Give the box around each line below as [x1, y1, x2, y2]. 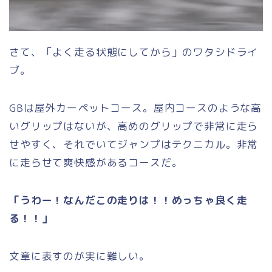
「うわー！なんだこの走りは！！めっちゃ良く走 [9, 192, 248, 207]
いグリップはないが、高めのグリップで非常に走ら [9, 118, 259, 133]
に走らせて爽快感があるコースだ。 [9, 155, 183, 169]
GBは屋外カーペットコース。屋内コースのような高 [9, 100, 262, 115]
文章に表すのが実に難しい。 [9, 248, 150, 263]
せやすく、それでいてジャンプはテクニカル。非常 [9, 137, 259, 151]
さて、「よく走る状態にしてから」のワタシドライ [9, 44, 259, 59]
